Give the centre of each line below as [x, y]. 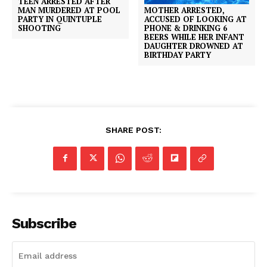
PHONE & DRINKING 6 [186, 28]
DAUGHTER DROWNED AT [194, 46]
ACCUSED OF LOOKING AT [196, 19]
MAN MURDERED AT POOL [69, 10]
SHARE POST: [133, 130]
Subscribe [44, 223]
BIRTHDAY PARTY [178, 55]
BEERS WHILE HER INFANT [195, 37]
